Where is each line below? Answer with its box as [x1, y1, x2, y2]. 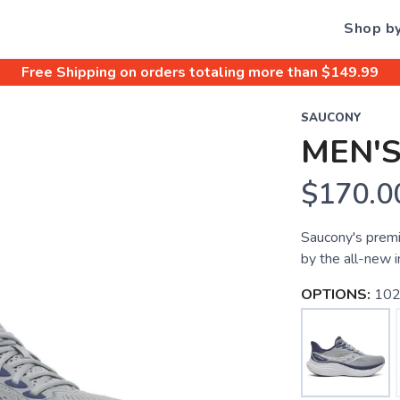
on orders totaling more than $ [116, 62, 330, 82]
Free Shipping [21, 62, 116, 82]
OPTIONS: [300, 285, 371, 304]
